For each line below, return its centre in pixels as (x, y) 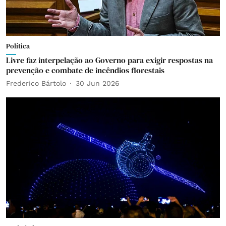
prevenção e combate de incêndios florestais (85, 70)
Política (18, 46)
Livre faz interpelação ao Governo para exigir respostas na (109, 60)
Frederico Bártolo (36, 83)
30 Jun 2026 (98, 83)
